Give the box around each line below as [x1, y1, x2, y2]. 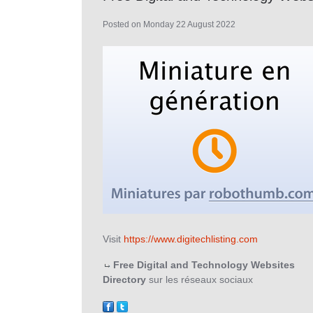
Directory [103, 274, 146, 286]
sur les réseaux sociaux [146, 274, 253, 286]
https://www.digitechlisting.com [124, 233, 258, 245]
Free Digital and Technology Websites [113, 259, 295, 271]
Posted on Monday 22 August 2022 [103, 20, 235, 30]
